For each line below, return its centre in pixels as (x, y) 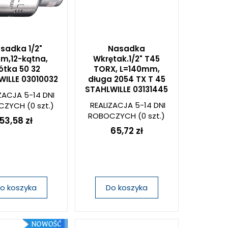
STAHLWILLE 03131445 (127, 89)
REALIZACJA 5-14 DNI (128, 105)
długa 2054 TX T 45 (126, 79)
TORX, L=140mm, (126, 69)
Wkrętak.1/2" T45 (127, 59)
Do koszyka (126, 188)
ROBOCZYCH (112, 116)
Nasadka (127, 49)
